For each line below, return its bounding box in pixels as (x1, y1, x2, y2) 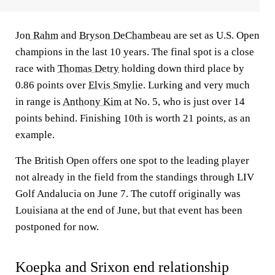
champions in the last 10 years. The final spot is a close (15, 46, 254, 58)
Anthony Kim (63, 96, 122, 107)
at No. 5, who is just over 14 (122, 96, 245, 107)
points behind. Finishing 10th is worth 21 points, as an (15, 112, 250, 124)
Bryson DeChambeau (79, 29, 171, 41)
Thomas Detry (58, 63, 119, 74)
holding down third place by (119, 63, 244, 74)
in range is (15, 96, 63, 107)
